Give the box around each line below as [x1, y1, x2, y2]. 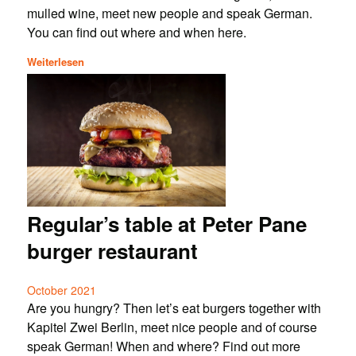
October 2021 [26, 281, 96, 298]
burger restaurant [26, 235, 198, 265]
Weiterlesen [26, 54, 84, 69]
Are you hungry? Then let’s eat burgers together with [26, 298, 321, 317]
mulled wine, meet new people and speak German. [26, 4, 312, 23]
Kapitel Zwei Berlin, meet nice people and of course [26, 317, 317, 336]
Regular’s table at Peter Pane [26, 208, 307, 238]
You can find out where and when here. [26, 23, 246, 42]
